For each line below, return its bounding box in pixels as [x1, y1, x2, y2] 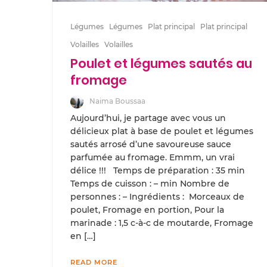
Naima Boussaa [89, 97, 145, 105]
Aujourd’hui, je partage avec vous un [70, 112, 226, 123]
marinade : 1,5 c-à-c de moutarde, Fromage [70, 217, 253, 228]
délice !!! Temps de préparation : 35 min [70, 164, 245, 176]
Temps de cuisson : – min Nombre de [70, 178, 229, 189]
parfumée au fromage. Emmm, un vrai [70, 151, 235, 163]
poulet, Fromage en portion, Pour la [70, 204, 224, 215]
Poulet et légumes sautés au [70, 55, 252, 72]
